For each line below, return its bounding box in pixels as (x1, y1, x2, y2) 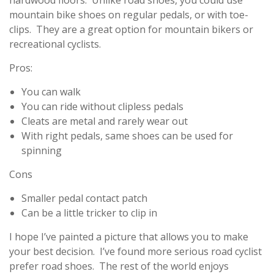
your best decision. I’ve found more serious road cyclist (9, 245, 262, 258)
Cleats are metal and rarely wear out (21, 114, 188, 128)
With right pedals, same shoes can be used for (21, 129, 233, 143)
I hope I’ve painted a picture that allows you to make (9, 230, 248, 243)
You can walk (21, 85, 81, 98)
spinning (21, 144, 62, 157)
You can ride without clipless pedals (21, 100, 183, 113)
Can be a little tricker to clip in (21, 206, 157, 220)
